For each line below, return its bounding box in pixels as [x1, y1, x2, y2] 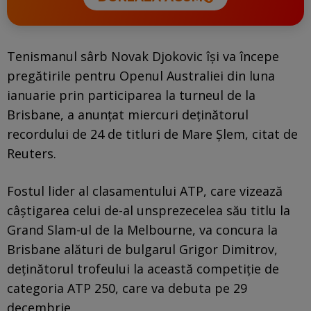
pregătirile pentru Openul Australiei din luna [7, 67, 275, 84]
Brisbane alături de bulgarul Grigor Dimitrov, [7, 240, 278, 258]
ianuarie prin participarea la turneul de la [7, 86, 255, 103]
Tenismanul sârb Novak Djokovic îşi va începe [7, 47, 279, 65]
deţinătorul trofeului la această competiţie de [7, 260, 279, 277]
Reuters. [7, 144, 56, 162]
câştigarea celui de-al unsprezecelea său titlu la [7, 201, 290, 219]
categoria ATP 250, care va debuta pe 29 [7, 279, 247, 296]
